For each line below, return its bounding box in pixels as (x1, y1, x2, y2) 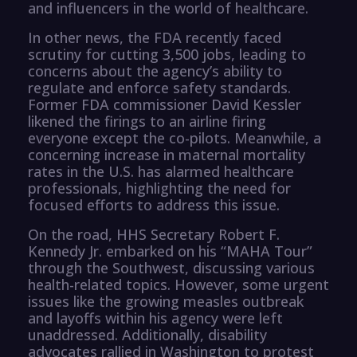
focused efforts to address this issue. (28, 194, 280, 214)
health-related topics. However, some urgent (28, 274, 329, 294)
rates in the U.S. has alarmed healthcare (28, 161, 294, 181)
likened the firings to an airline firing (28, 111, 266, 131)
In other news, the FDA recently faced (28, 27, 281, 47)
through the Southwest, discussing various (28, 257, 315, 277)
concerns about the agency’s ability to (28, 61, 282, 80)
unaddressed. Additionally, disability (28, 324, 267, 344)
